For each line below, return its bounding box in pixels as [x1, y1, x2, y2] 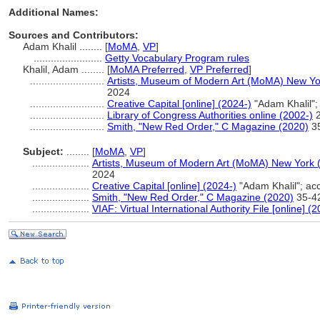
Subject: [23, 146, 64, 157]
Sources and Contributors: [9, 29, 139, 41]
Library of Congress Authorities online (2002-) [107, 109, 313, 121]
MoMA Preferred [110, 64, 184, 75]
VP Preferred [190, 64, 249, 75]
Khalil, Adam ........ [23, 64, 107, 75]
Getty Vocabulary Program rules [105, 52, 249, 64]
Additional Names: [9, 6, 99, 18]
